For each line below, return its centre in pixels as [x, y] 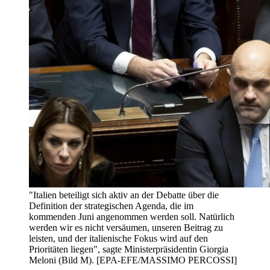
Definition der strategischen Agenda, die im [111, 206]
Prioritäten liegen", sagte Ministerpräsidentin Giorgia [129, 250]
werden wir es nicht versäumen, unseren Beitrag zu [126, 228]
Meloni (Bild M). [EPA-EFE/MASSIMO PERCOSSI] [133, 260]
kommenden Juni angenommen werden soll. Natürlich [132, 217]
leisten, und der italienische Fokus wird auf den [118, 239]
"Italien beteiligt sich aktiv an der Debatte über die [124, 195]
